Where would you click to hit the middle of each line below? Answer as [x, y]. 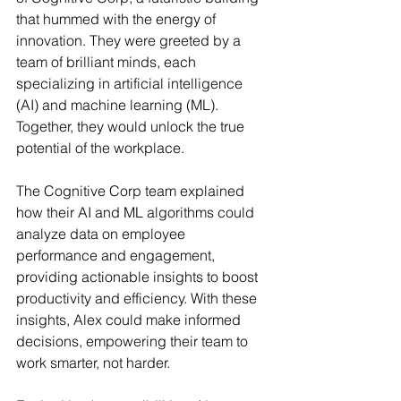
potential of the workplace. [100, 147]
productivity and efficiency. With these [138, 298]
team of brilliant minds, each [108, 61]
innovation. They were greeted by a [130, 40]
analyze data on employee [102, 233]
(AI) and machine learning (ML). [119, 104]
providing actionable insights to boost [139, 276]
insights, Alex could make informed [130, 319]
